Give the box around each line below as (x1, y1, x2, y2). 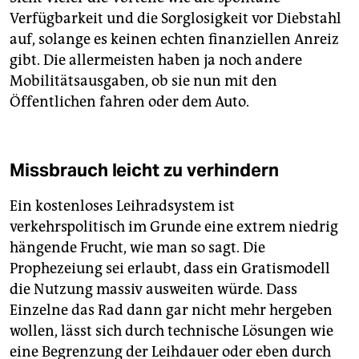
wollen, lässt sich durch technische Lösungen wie (10, 322, 333, 341)
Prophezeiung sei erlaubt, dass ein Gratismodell (10, 260, 330, 278)
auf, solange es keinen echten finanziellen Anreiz (10, 30, 339, 49)
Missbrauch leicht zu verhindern (10, 159, 279, 182)
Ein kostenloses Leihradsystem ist (10, 197, 235, 216)
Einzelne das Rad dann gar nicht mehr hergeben (10, 301, 333, 320)
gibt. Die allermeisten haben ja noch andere (10, 51, 302, 70)
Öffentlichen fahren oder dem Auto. (10, 93, 249, 111)
